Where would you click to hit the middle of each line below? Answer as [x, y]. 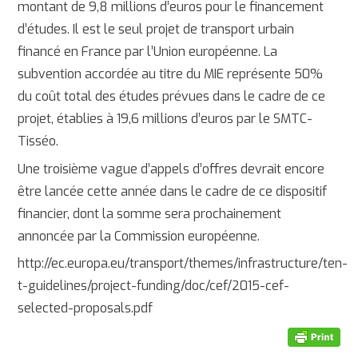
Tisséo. [38, 141]
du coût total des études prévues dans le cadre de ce [172, 97]
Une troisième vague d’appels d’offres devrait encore [171, 169]
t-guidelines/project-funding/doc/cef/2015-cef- [154, 285]
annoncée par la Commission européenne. [139, 236]
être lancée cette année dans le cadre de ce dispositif [173, 191]
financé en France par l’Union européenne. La [148, 52]
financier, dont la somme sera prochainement [150, 213]
